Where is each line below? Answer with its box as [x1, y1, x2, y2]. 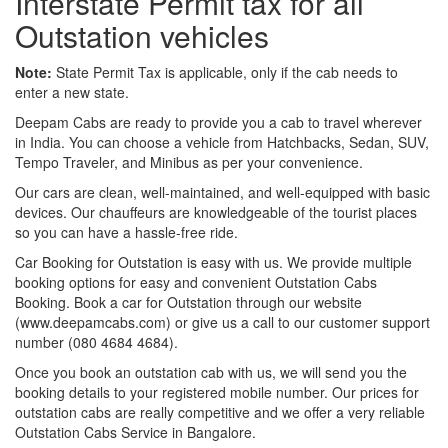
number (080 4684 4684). [15, 331, 178, 352]
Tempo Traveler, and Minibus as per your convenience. [15, 151, 363, 172]
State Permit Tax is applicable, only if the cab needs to [52, 61, 398, 82]
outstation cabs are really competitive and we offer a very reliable [15, 401, 425, 422]
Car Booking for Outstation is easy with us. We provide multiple [15, 251, 412, 272]
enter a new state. [15, 81, 129, 102]
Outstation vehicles [15, 13, 269, 57]
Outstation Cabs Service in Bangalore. [15, 421, 256, 442]
